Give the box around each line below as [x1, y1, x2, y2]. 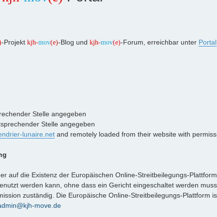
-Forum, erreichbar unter [121, 38, 199, 46]
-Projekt [1, 38, 27, 46]
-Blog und [58, 38, 90, 46]
